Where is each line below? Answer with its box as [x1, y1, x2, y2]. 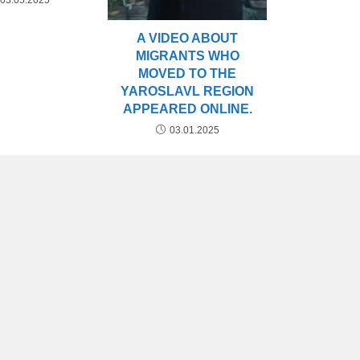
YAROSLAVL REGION [121, 84, 255, 99]
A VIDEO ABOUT [137, 31, 239, 46]
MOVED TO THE [138, 67, 237, 81]
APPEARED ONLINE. [122, 102, 252, 117]
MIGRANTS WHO [135, 49, 239, 63]
